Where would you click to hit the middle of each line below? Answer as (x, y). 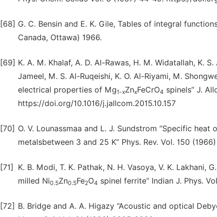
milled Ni (34, 181)
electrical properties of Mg (67, 90)
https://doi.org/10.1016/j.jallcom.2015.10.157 (97, 103)
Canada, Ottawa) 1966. (60, 38)
